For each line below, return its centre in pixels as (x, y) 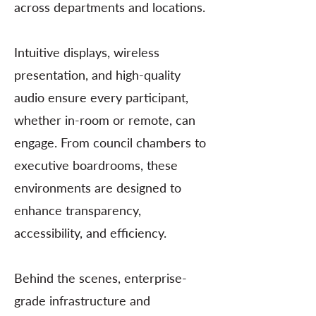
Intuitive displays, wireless (87, 52)
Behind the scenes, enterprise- (101, 278)
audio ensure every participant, (101, 97)
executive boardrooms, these (96, 165)
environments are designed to (98, 188)
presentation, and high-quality (97, 75)
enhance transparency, (78, 210)
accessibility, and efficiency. (90, 233)
